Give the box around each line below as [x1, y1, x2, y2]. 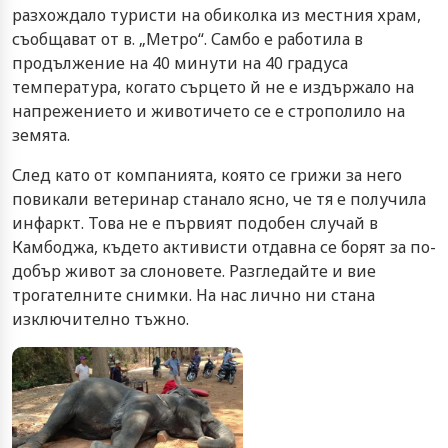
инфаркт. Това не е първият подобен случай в [12, 211, 378, 234]
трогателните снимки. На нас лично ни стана [12, 283, 375, 306]
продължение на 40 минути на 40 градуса [12, 51, 348, 74]
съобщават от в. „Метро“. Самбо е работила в [12, 27, 363, 50]
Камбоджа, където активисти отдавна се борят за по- [12, 235, 436, 258]
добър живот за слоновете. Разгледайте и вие [12, 259, 376, 282]
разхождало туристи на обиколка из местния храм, [12, 3, 421, 26]
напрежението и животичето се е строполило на [12, 99, 405, 122]
